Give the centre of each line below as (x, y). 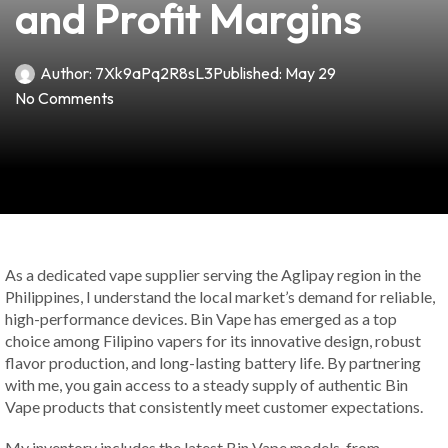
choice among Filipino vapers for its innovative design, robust (213, 340)
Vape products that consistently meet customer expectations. (214, 406)
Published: (247, 73)
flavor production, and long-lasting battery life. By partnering (213, 362)
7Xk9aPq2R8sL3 (152, 73)
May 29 (310, 73)
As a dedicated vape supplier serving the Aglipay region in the (213, 274)
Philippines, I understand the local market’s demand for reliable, (220, 296)
